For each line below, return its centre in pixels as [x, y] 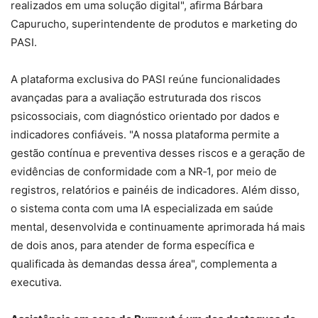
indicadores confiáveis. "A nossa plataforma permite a [145, 135]
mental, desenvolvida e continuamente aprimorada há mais [158, 227]
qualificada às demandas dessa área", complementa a [144, 264]
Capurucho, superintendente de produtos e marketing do [154, 24]
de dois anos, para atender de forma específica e [133, 246]
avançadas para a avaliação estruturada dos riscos [136, 98]
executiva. [36, 283]
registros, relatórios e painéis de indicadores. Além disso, [155, 190]
